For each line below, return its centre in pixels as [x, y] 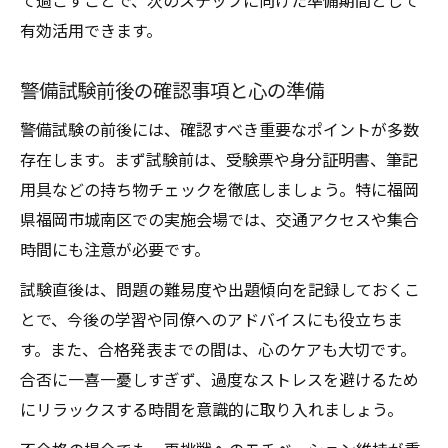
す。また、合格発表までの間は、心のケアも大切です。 [218, 349]
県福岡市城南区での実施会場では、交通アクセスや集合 [219, 219]
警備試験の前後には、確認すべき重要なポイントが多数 [219, 129]
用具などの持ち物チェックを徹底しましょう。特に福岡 [219, 189]
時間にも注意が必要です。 [115, 249]
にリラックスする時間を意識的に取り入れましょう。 [211, 409]
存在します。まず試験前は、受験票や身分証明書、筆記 [219, 159]
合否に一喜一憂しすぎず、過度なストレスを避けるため [219, 379]
